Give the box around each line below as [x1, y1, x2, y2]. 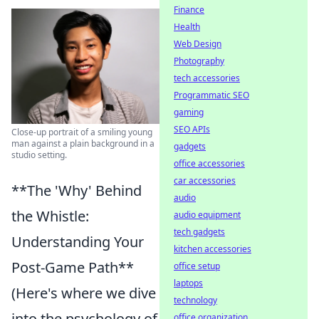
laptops [174, 277, 203, 289]
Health [174, 21, 200, 33]
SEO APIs [174, 123, 210, 135]
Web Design [174, 38, 221, 50]
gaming [174, 106, 204, 118]
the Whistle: [11, 206, 89, 226]
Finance [174, 4, 204, 16]
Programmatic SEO [174, 89, 249, 101]
